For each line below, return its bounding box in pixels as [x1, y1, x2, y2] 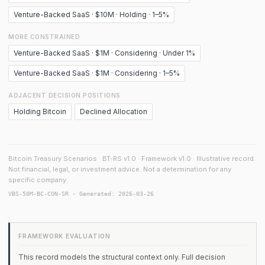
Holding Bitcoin [14, 107, 66, 116]
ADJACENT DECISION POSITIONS [8, 92, 121, 99]
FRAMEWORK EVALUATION [18, 232, 111, 240]
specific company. [8, 176, 68, 184]
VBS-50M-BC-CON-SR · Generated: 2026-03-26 [8, 190, 154, 197]
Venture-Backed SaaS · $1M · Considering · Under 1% [14, 49, 195, 57]
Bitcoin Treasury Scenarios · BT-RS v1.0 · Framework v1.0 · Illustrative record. [8, 154, 256, 163]
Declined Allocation [80, 107, 147, 116]
